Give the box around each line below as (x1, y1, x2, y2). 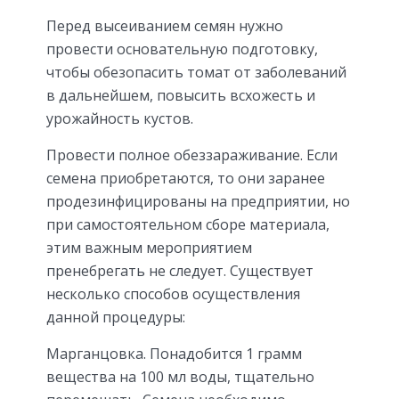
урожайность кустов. (46, 108, 193, 128)
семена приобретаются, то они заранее (46, 167, 325, 188)
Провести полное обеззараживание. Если (46, 144, 338, 165)
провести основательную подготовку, (46, 38, 318, 59)
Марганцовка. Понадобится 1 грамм (46, 343, 302, 363)
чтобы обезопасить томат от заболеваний (46, 61, 346, 82)
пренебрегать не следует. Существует (46, 260, 313, 281)
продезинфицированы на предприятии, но (46, 191, 350, 211)
